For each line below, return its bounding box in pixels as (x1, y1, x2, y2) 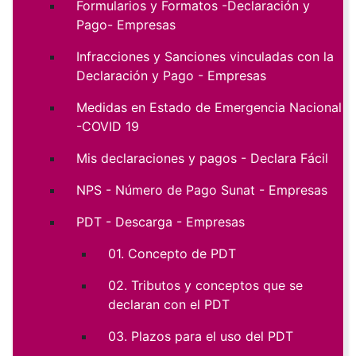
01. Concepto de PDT (108, 246, 236, 262)
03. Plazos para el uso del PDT (108, 328, 293, 345)
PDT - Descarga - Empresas (76, 214, 245, 230)
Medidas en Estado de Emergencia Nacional (76, 99, 342, 116)
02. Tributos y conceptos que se (108, 277, 303, 294)
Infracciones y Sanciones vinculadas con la (76, 48, 334, 65)
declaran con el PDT (108, 296, 230, 313)
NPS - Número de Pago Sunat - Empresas (76, 182, 327, 199)
